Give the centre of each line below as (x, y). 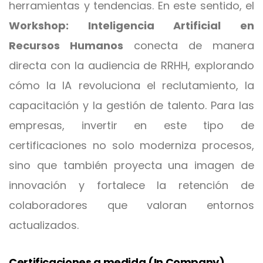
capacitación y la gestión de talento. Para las (131, 105)
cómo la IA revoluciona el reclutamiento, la (131, 85)
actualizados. (44, 225)
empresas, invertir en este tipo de (131, 125)
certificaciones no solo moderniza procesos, (131, 145)
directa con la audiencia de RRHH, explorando (131, 65)
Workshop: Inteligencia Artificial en (131, 26)
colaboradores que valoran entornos (131, 205)
